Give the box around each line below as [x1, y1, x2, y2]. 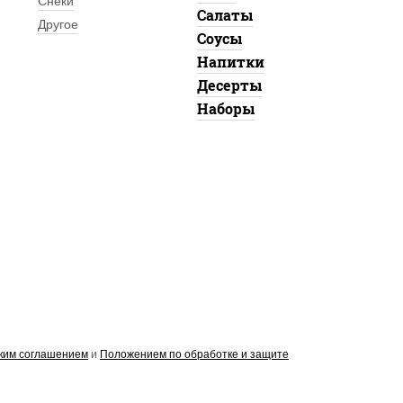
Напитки [196, 52, 264, 71]
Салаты [196, 5, 253, 24]
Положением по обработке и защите [100, 348, 289, 362]
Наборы [196, 99, 255, 118]
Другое [37, 17, 78, 31]
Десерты [196, 76, 262, 94]
